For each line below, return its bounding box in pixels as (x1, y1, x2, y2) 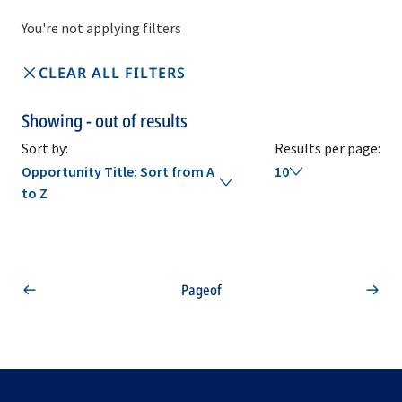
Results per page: (275, 139, 380, 157)
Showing (22, 109, 86, 133)
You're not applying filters (22, 19, 181, 37)
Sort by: (22, 139, 68, 157)
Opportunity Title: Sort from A (22, 162, 214, 180)
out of (95, 109, 140, 133)
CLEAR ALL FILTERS (39, 63, 186, 83)
